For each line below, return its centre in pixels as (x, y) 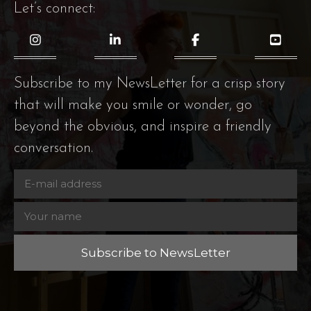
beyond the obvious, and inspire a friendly (143, 126)
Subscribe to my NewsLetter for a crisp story (150, 83)
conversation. (53, 148)
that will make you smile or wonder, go (133, 105)
